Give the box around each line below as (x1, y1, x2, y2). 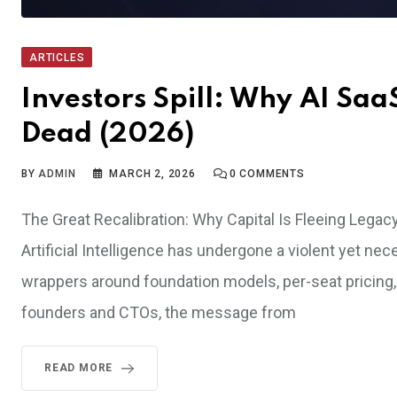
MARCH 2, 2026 (109, 167, 196, 180)
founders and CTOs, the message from (21, 302, 296, 322)
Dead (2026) (21, 120, 194, 148)
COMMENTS (236, 167, 305, 180)
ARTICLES (29, 51, 85, 64)
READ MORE (44, 361, 113, 374)
